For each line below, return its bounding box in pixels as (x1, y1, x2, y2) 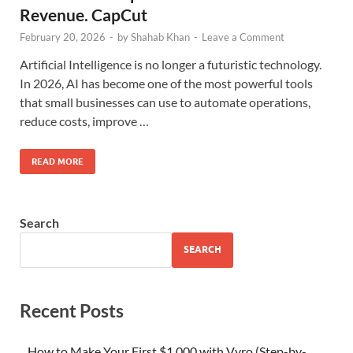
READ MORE (32, 155, 84, 167)
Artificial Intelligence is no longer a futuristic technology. (20, 56, 321, 72)
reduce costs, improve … (20, 113, 149, 128)
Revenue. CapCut (20, 4, 147, 24)
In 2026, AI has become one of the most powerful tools (20, 75, 313, 91)
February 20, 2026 (20, 30, 106, 43)
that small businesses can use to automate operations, (20, 94, 310, 110)
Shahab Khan (131, 30, 190, 43)
